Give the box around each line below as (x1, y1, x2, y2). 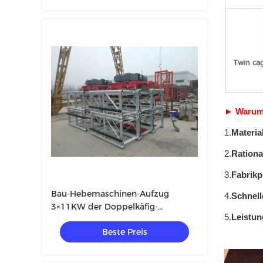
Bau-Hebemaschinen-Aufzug (51, 188, 169, 199)
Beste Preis (102, 227, 147, 237)
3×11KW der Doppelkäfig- (51, 201, 158, 212)
